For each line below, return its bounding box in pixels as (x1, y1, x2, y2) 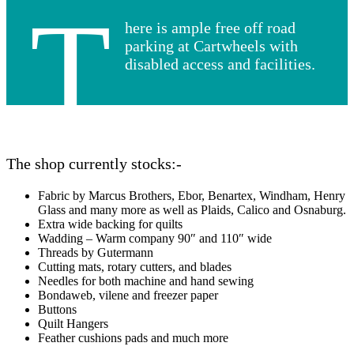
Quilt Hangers (38, 317, 108, 331)
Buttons (38, 303, 77, 317)
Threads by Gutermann (38, 246, 153, 260)
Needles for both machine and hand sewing (38, 274, 254, 288)
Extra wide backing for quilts (38, 217, 183, 232)
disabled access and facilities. (124, 55, 315, 73)
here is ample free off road (124, 18, 296, 36)
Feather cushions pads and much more (38, 331, 228, 345)
